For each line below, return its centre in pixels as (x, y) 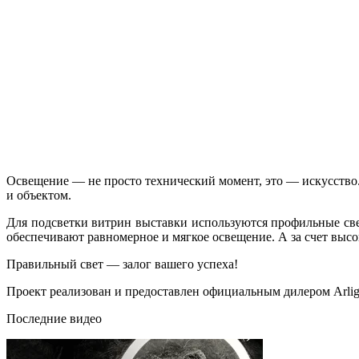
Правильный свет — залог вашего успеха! (122, 264)
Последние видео (54, 318)
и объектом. (39, 195)
